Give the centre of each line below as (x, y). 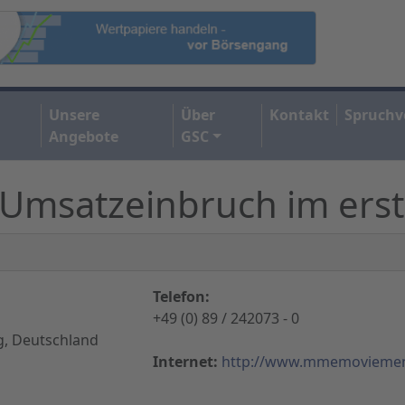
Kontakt (300, 114)
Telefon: (181, 296)
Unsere (75, 114)
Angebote (84, 136)
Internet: (185, 361)
